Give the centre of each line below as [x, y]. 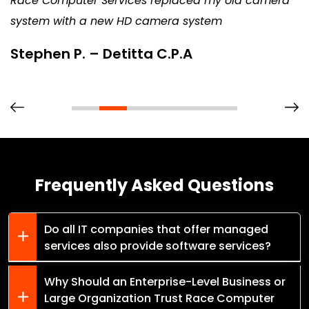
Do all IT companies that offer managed [156, 229]
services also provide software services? [158, 246]
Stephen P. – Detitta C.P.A [101, 53]
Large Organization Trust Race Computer [159, 298]
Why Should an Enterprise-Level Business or [165, 281]
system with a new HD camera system [116, 21]
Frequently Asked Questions [154, 185]
